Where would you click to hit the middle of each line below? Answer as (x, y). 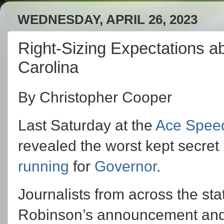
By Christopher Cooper (95, 97)
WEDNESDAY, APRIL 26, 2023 (107, 20)
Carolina (48, 67)
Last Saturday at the (87, 125)
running (43, 166)
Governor (125, 166)
